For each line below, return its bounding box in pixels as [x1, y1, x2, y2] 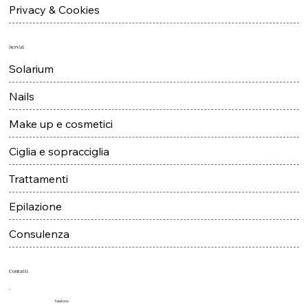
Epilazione [9, 218, 63, 232]
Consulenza [9, 245, 70, 260]
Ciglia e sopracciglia [9, 163, 110, 177]
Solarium [9, 80, 54, 95]
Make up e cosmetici [9, 135, 113, 150]
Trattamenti [9, 190, 69, 205]
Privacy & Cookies [9, 21, 100, 36]
